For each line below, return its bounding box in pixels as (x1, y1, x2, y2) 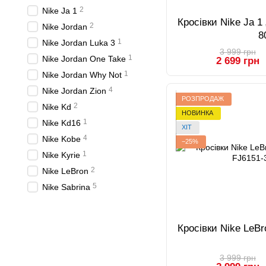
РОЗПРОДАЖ (182, 95, 224, 103)
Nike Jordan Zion (42, 86, 106, 96)
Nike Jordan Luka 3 (42, 38, 115, 47)
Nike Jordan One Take (42, 54, 126, 64)
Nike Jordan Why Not (42, 70, 122, 80)
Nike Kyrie (42, 150, 80, 160)
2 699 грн (216, 55, 259, 66)
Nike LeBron (42, 166, 88, 176)
